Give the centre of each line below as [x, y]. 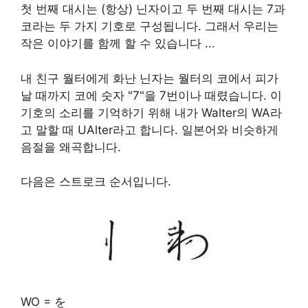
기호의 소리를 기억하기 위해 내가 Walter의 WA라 [151, 112]
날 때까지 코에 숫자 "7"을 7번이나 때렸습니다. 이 [151, 95]
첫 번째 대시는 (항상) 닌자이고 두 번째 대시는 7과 [153, 9]
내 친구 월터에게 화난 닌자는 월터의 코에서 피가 [150, 78]
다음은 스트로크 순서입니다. [96, 181]
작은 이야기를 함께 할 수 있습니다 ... [118, 43]
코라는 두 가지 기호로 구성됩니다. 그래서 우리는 [150, 26]
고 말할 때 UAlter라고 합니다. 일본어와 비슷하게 [150, 130]
